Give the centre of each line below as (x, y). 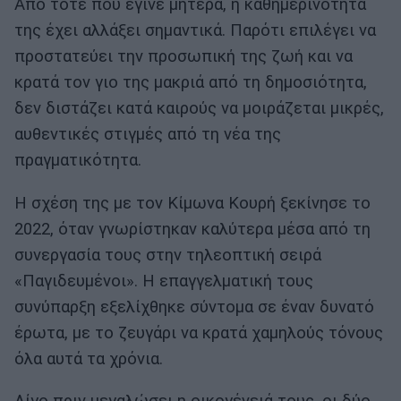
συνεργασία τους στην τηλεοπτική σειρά (168, 255)
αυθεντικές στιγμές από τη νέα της (148, 135)
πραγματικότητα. (78, 161)
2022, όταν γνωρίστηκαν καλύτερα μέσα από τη (192, 229)
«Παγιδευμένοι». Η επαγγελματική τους (164, 281)
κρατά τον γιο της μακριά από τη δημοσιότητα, (191, 83)
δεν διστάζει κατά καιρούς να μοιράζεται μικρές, (199, 109)
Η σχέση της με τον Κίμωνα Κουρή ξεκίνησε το (192, 203)
